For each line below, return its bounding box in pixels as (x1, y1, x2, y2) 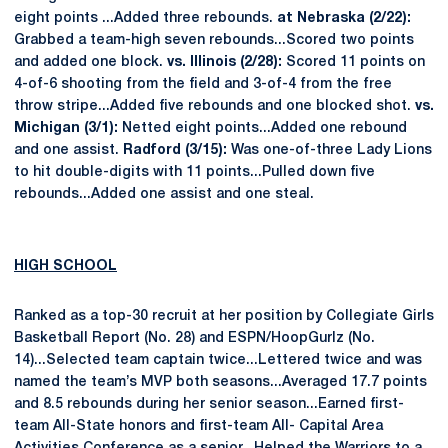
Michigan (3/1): (14, 122, 118, 135)
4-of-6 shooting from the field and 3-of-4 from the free (14, 78, 392, 91)
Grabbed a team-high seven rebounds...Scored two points (14, 34, 414, 47)
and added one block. (14, 56, 167, 69)
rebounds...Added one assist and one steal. (14, 188, 314, 201)
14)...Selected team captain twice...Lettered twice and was (14, 354, 422, 367)
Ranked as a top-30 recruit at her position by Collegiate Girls (14, 310, 434, 323)
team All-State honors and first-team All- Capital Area (14, 420, 383, 433)
